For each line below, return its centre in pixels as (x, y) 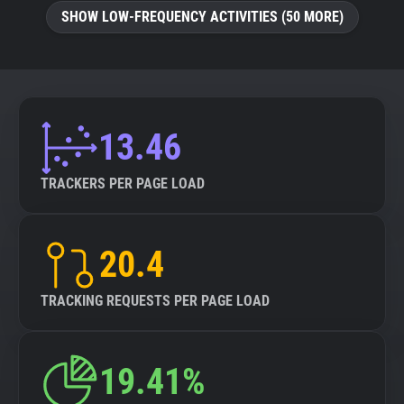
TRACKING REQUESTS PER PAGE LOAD (155, 301)
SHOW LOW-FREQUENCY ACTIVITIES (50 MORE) (202, 17)
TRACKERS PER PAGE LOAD (123, 184)
